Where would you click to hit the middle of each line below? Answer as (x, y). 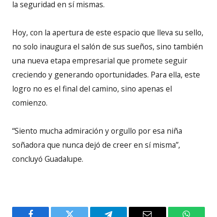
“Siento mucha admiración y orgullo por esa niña (97, 131)
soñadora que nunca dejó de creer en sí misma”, (96, 145)
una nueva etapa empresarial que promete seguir (100, 60)
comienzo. (30, 102)
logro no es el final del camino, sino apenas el (92, 88)
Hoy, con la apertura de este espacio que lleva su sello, (108, 32)
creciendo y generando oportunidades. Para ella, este (106, 74)
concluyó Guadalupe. (48, 159)
